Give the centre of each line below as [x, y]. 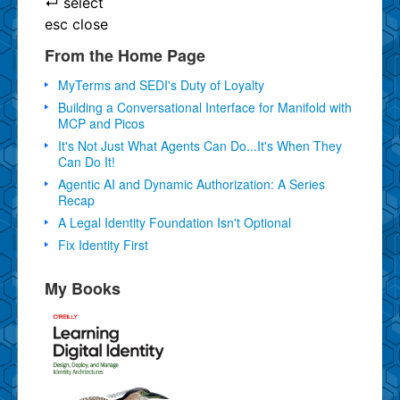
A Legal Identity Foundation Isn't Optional [175, 222]
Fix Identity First [103, 244]
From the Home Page [125, 55]
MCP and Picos [101, 123]
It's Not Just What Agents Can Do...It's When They [200, 145]
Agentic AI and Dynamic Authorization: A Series [192, 183]
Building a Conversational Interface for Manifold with [205, 107]
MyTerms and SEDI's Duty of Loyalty [161, 84]
